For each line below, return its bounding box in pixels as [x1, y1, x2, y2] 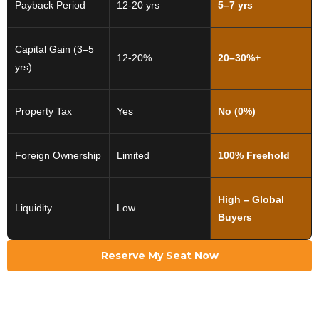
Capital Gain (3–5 [15, 43, 94, 56]
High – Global [218, 194, 284, 206]
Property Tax [15, 105, 72, 117]
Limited [117, 150, 150, 162]
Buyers [218, 211, 252, 224]
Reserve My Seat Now [100, 249, 219, 263]
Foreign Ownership [15, 150, 101, 162]
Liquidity [15, 202, 52, 214]
